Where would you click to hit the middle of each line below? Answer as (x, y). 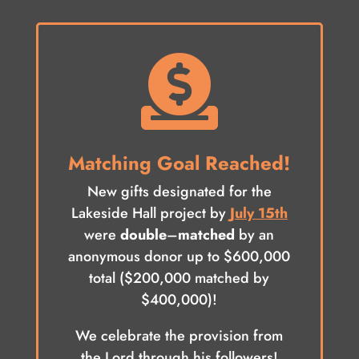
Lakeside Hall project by (150, 214)
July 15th (258, 214)
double (144, 235)
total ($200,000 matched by (179, 278)
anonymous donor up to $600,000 (179, 257)
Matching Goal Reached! (179, 163)
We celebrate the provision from (179, 336)
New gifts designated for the (179, 192)
